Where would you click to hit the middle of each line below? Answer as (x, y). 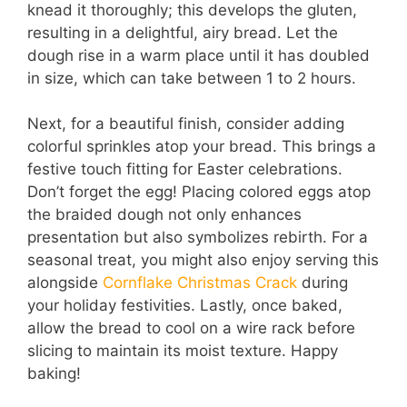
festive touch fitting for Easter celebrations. (185, 169)
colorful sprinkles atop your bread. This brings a (202, 147)
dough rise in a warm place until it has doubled (199, 55)
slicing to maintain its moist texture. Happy (183, 351)
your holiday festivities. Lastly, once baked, (185, 306)
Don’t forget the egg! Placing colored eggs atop (199, 192)
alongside (65, 283)
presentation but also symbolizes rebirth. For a (198, 238)
